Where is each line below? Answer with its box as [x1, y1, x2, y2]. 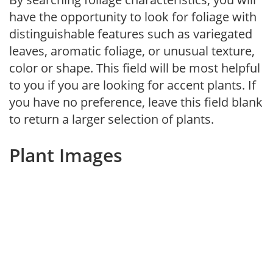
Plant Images [9, 142, 122, 168]
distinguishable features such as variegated [9, 25, 252, 42]
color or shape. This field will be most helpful [9, 59, 260, 76]
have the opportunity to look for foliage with [9, 8, 257, 25]
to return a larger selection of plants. [9, 110, 214, 127]
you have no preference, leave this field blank [9, 93, 263, 110]
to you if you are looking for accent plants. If [9, 76, 256, 93]
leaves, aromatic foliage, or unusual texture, [9, 42, 255, 59]
